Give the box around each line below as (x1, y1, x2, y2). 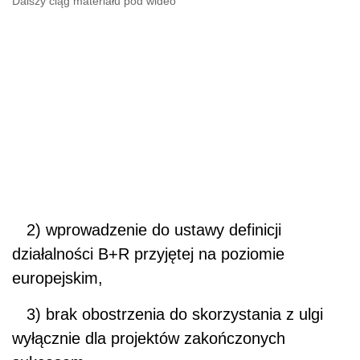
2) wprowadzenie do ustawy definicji (12, 220, 281, 239)
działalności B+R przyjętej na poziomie (12, 244, 284, 263)
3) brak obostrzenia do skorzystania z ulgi (12, 305, 323, 323)
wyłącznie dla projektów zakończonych (12, 329, 285, 347)
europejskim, (12, 268, 103, 287)
